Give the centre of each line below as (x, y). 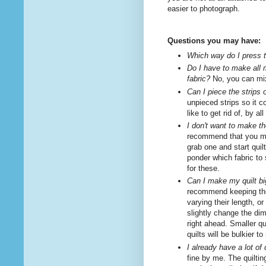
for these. (203, 168)
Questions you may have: (214, 41)
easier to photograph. (204, 9)
